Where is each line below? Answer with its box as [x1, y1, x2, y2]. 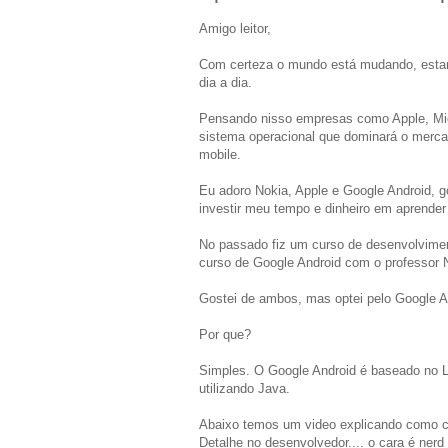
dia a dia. [199, 75, 252, 91]
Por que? [199, 327, 251, 343]
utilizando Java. [199, 381, 290, 397]
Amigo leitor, [199, 21, 271, 37]
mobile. [199, 147, 241, 163]
